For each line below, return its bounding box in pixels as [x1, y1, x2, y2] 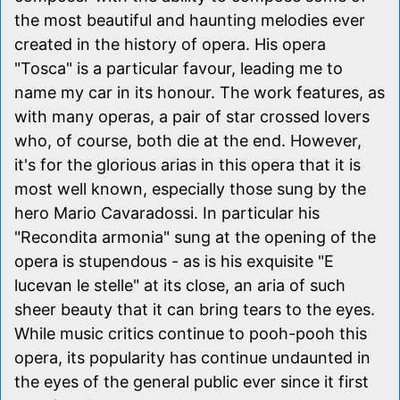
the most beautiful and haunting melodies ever [14, 10, 365, 29]
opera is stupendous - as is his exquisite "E [14, 251, 334, 271]
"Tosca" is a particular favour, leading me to [14, 58, 343, 78]
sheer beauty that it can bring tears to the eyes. [14, 299, 375, 319]
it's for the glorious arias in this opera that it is [14, 154, 361, 174]
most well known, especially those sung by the [14, 179, 366, 198]
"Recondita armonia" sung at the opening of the [14, 227, 376, 246]
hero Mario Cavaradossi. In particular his [14, 203, 320, 222]
